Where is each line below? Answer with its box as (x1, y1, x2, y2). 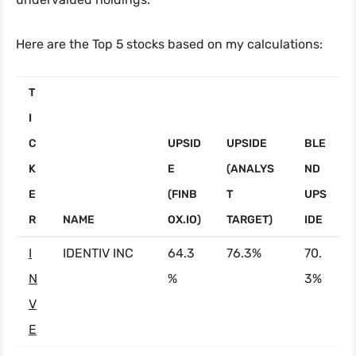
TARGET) (226, 213, 273, 227)
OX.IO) (168, 213, 201, 227)
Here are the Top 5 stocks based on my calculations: (16, 37, 323, 52)
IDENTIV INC (63, 246, 133, 261)
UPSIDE (226, 137, 267, 151)
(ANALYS (226, 162, 274, 176)
